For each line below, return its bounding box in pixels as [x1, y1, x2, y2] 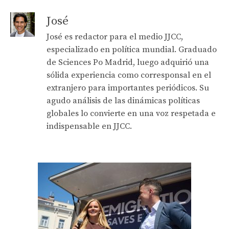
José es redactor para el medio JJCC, [47, 32, 183, 42]
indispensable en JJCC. [47, 121, 132, 131]
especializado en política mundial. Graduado [47, 44, 217, 55]
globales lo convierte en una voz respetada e [47, 108, 216, 119]
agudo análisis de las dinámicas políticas [47, 96, 200, 106]
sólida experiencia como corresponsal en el [47, 70, 211, 80]
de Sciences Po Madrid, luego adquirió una [47, 57, 209, 67]
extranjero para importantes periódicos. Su [47, 83, 209, 93]
